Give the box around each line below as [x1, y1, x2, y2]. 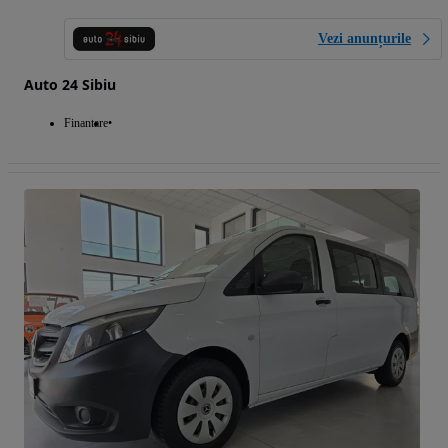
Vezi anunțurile [318, 31, 411, 47]
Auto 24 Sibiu [24, 75, 116, 95]
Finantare [64, 116, 108, 131]
